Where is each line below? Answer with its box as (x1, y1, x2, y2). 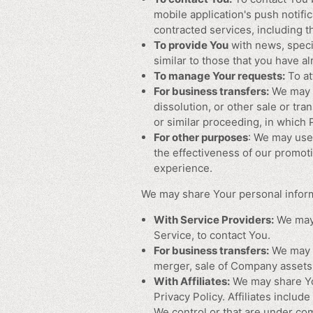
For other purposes (154, 131, 248, 145)
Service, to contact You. (154, 228, 270, 242)
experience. (154, 161, 212, 175)
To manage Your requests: (154, 69, 285, 83)
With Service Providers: (154, 213, 274, 227)
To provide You (154, 38, 228, 52)
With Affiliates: (154, 275, 230, 289)
